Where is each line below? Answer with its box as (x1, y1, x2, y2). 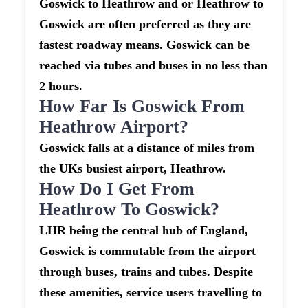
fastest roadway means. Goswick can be (39, 38, 250, 52)
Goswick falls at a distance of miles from (39, 141, 255, 155)
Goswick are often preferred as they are (39, 17, 252, 32)
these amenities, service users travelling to (39, 285, 263, 300)
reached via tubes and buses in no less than (39, 58, 268, 73)
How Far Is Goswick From (39, 96, 245, 117)
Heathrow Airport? (39, 117, 189, 137)
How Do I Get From (39, 179, 195, 199)
